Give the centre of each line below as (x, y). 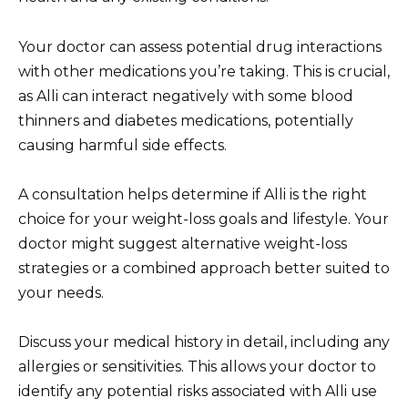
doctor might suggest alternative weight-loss (183, 243)
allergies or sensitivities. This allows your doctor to (197, 366)
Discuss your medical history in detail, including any (204, 342)
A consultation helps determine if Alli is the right (193, 194)
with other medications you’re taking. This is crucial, (204, 71)
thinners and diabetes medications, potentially (186, 120)
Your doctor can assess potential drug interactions (200, 46)
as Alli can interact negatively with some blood (186, 96)
